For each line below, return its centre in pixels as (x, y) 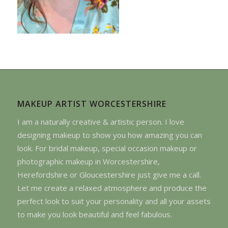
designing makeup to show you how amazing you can (109, 135)
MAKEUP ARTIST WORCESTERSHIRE (92, 104)
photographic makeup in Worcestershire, (88, 161)
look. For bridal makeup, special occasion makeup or (107, 148)
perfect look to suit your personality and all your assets (114, 201)
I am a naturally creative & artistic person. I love (101, 121)
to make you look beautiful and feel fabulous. (94, 214)
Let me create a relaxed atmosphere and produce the (112, 188)
